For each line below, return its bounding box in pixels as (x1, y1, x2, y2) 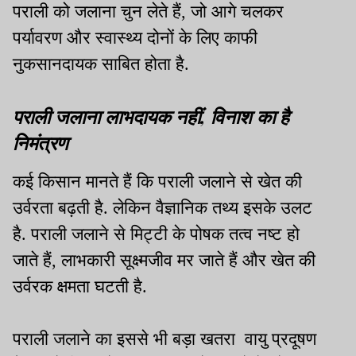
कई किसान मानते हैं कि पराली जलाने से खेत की (13, 171, 302, 192)
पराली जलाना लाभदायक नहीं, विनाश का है (13, 103, 289, 129)
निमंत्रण (13, 129, 68, 155)
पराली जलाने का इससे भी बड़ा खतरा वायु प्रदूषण (13, 328, 316, 349)
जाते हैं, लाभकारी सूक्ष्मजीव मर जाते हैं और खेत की (13, 250, 315, 270)
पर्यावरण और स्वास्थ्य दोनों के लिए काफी (13, 27, 257, 48)
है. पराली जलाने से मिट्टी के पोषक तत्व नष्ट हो (13, 223, 300, 244)
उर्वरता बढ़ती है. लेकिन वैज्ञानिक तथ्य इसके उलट (13, 197, 312, 218)
